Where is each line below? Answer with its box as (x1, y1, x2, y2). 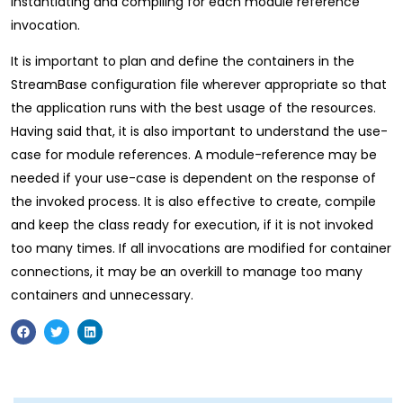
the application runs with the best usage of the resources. (11, 99, 376, 117)
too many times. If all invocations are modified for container (11, 239, 391, 257)
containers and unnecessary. (11, 286, 193, 304)
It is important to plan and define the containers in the (11, 52, 354, 70)
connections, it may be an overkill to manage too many (11, 263, 363, 281)
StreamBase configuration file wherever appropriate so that (11, 76, 387, 94)
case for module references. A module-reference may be (11, 146, 377, 164)
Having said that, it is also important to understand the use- (11, 122, 388, 140)
